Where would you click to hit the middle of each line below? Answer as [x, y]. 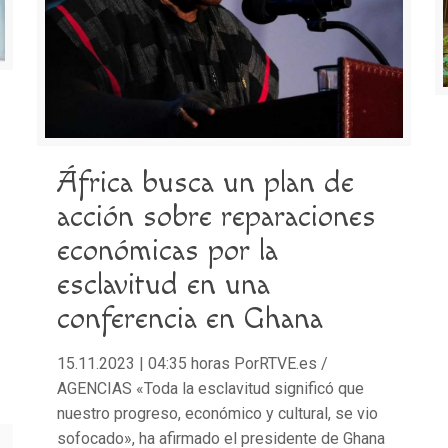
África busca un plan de [205, 183]
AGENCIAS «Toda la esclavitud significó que [210, 389]
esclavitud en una [163, 285]
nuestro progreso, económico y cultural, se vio [217, 414]
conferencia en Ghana [189, 319]
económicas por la [167, 251]
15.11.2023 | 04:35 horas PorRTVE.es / [192, 364]
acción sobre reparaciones [216, 217]
